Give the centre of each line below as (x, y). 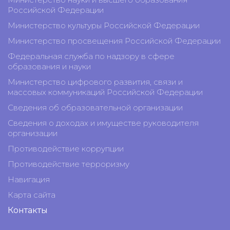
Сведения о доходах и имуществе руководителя (103, 123)
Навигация (29, 179)
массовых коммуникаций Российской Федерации (105, 92)
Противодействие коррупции (66, 149)
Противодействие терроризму (69, 164)
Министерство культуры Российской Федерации (104, 25)
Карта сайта (32, 195)
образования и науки (49, 66)
